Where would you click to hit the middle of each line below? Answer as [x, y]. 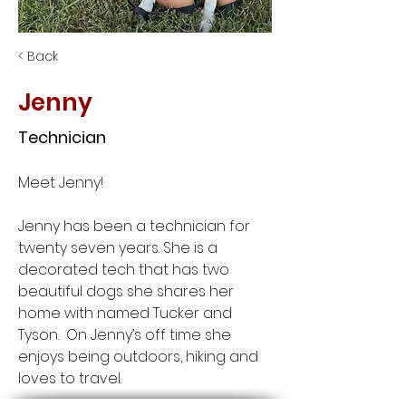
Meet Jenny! [63, 183]
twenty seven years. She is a [120, 248]
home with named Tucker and [127, 313]
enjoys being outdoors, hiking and [140, 357]
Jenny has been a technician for [136, 226]
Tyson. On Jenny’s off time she [126, 335]
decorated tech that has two [126, 270]
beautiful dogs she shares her [128, 291]
